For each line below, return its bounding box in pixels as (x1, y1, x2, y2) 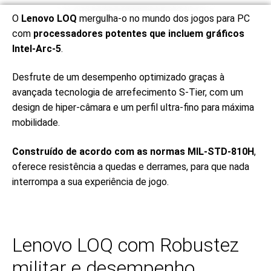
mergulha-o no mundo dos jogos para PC (77, 12, 250, 24)
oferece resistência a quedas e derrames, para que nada (12, 161, 249, 173)
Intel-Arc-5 (12, 42, 61, 54)
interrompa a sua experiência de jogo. (12, 176, 169, 188)
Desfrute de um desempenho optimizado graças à (12, 71, 224, 83)
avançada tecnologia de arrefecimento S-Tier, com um (12, 87, 243, 99)
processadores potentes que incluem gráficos (33, 27, 244, 39)
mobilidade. (12, 117, 60, 129)
